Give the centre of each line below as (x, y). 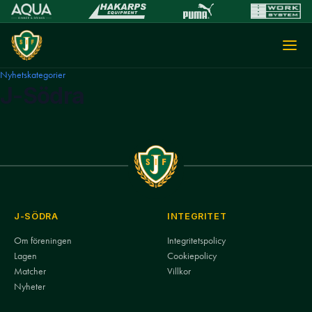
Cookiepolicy (192, 256)
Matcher (30, 271)
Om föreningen (43, 241)
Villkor (179, 271)
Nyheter (30, 287)
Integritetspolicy (196, 241)
